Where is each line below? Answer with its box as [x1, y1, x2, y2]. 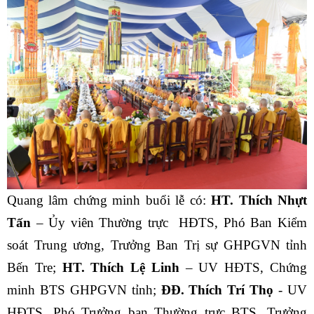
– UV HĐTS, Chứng [179, 259, 308, 275]
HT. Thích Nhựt [205, 192, 308, 207]
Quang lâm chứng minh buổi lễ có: [7, 192, 206, 207]
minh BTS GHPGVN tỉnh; [7, 282, 161, 297]
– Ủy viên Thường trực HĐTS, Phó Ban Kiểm [31, 214, 307, 230]
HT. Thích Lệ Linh [55, 259, 179, 275]
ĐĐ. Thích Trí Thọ [161, 282, 274, 297]
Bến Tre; [7, 259, 56, 275]
